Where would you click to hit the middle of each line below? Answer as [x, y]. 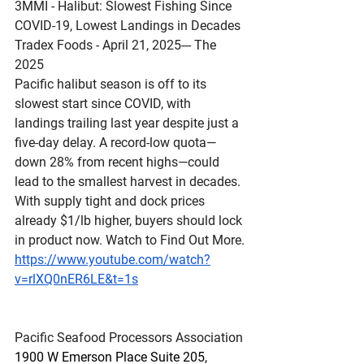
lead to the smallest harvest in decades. [129, 182]
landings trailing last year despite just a [128, 123]
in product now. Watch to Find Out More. [130, 240]
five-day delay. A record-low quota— [115, 143]
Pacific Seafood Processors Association [129, 338]
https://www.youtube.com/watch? [113, 260]
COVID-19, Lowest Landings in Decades [128, 26]
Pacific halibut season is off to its [112, 84]
